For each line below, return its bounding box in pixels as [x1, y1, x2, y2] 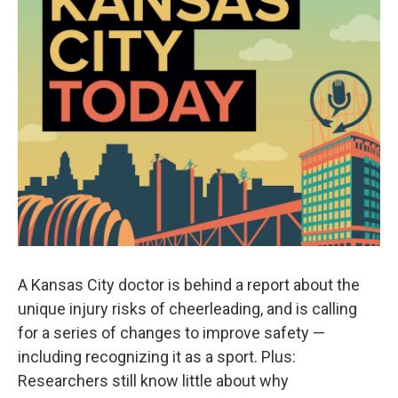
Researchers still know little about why [18, 371, 289, 390]
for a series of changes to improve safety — [18, 323, 325, 342]
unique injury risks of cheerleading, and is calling [18, 299, 357, 318]
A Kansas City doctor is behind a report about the [18, 275, 360, 294]
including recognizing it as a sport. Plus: [18, 347, 296, 366]
